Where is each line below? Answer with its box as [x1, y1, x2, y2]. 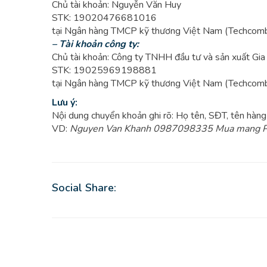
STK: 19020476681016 [52, 11, 157, 24]
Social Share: [52, 181, 116, 195]
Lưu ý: [52, 96, 77, 109]
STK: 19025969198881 [52, 64, 157, 77]
